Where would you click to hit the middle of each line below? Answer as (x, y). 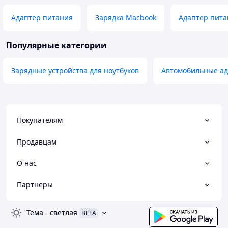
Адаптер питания (42, 18)
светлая (64, 213)
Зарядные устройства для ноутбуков (75, 71)
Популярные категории (56, 46)
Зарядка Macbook (126, 18)
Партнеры (35, 185)
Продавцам (37, 141)
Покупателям (40, 120)
